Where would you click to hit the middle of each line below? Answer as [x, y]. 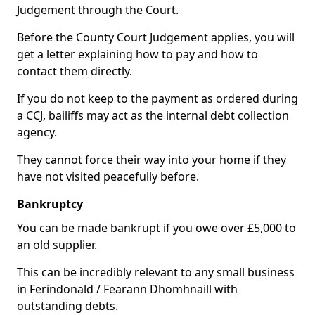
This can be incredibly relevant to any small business [156, 272]
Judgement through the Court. [98, 10]
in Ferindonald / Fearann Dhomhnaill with [127, 289]
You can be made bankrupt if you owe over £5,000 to [156, 228]
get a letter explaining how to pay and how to [137, 54]
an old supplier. [57, 245]
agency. [37, 132]
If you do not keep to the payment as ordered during [157, 98]
